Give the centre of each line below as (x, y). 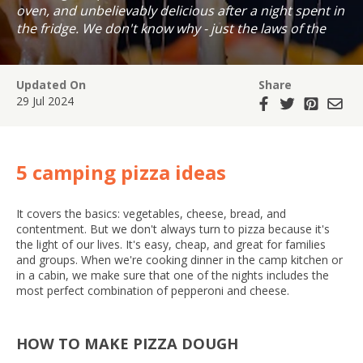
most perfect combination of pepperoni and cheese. (154, 290)
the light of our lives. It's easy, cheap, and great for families (171, 244)
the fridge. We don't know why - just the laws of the (171, 28)
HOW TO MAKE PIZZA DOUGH (127, 344)
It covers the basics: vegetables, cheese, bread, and (151, 214)
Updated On (51, 85)
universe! (44, 46)
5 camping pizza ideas (121, 172)
